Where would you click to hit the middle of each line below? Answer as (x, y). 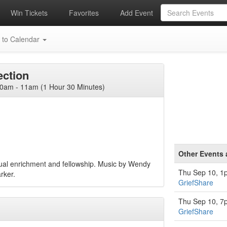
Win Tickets (28, 13)
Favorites (83, 13)
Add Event (136, 13)
